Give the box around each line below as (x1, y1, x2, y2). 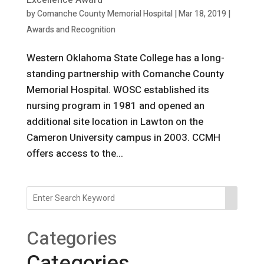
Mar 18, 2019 (178, 8, 226, 21)
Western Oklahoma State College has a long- (26, 51, 225, 66)
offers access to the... (26, 146, 123, 161)
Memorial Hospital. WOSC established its (26, 82, 209, 98)
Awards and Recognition (26, 24, 115, 37)
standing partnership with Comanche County (26, 67, 224, 82)
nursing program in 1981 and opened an (26, 98, 204, 114)
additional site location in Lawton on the (26, 114, 203, 130)
